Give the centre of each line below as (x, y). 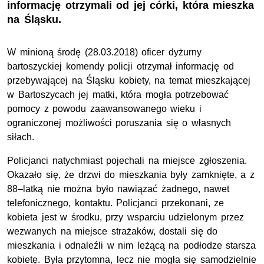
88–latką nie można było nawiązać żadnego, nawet (118, 189)
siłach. (21, 137)
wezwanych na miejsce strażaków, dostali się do (113, 232)
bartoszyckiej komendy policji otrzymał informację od (121, 67)
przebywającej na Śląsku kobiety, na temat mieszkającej (129, 81)
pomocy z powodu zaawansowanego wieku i (104, 109)
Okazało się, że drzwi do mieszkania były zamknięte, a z (131, 175)
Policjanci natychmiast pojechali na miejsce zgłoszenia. (127, 161)
